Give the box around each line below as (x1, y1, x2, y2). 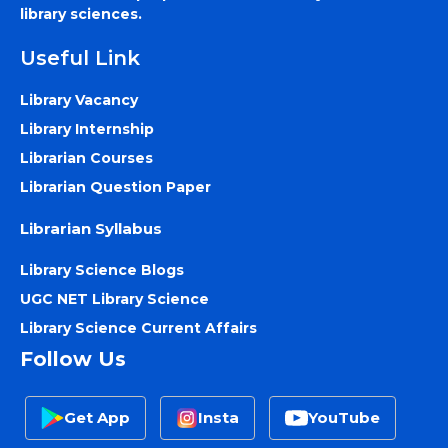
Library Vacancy (20, 91, 138, 110)
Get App (63, 408, 130, 428)
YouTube (307, 408, 380, 428)
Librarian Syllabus (20, 218, 162, 238)
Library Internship (20, 120, 154, 139)
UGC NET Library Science (20, 289, 209, 308)
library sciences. (20, 5, 142, 24)
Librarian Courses (20, 149, 153, 168)
